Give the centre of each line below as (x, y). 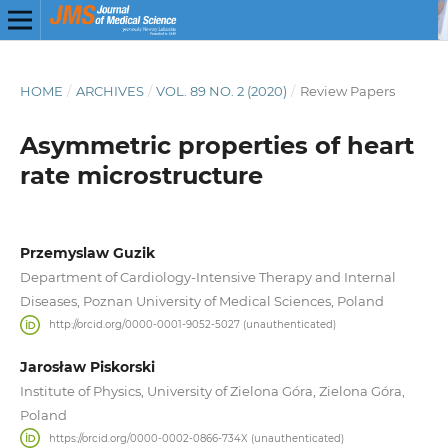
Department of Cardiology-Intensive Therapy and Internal (207, 276)
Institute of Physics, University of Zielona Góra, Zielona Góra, (212, 390)
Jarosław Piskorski (87, 366)
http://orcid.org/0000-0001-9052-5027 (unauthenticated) (193, 324)
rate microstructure (141, 175)
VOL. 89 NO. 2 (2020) (222, 90)
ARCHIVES (109, 90)
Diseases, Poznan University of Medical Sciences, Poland (201, 300)
